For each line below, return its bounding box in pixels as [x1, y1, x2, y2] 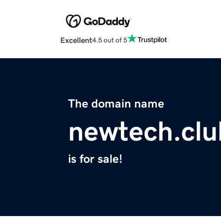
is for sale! [68, 153, 122, 165]
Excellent [60, 36, 92, 44]
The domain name [68, 98, 164, 110]
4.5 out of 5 [92, 36, 127, 43]
